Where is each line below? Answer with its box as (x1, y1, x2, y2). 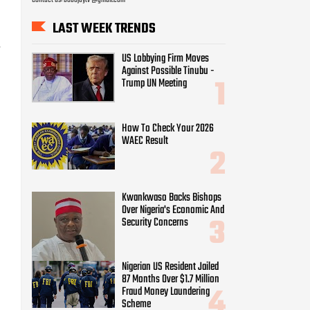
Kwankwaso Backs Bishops (122, 188, 221, 207)
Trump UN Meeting (122, 75, 187, 93)
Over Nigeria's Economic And (122, 201, 224, 219)
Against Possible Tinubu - (122, 62, 215, 81)
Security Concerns (122, 213, 188, 232)
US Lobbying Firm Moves (122, 50, 209, 69)
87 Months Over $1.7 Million (122, 270, 219, 289)
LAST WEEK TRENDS (53, 17, 156, 39)
